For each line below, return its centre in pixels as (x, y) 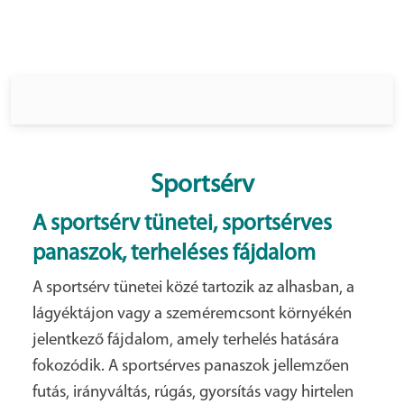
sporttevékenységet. (96, 49)
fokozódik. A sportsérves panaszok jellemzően (191, 366)
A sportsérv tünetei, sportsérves (182, 224)
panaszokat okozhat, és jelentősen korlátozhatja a (202, 26)
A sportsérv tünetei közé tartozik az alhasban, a (193, 288)
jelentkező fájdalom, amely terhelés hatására (186, 340)
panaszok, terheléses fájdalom (174, 253)
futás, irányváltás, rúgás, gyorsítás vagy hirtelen (193, 392)
